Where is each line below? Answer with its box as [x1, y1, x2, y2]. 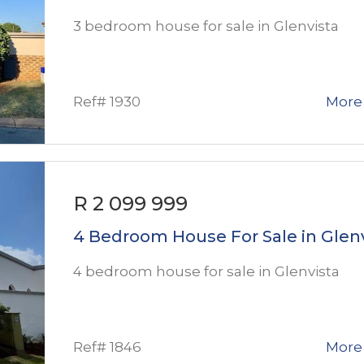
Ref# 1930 [73, 93, 141, 110]
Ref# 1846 [73, 338, 141, 355]
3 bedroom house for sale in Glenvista [73, 17, 339, 34]
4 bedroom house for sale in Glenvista [73, 262, 340, 279]
